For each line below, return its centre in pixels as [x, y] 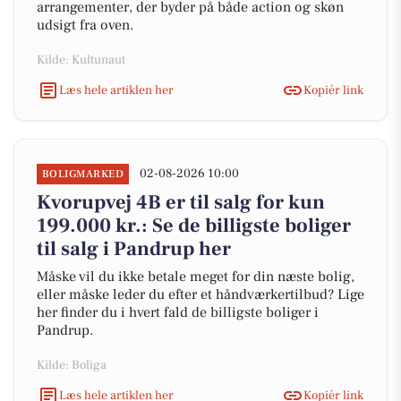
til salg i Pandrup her [134, 249]
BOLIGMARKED [83, 174]
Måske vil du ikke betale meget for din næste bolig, [196, 277]
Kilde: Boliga [72, 365]
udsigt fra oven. [85, 25]
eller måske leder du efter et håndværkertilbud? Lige [200, 294]
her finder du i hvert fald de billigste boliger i [178, 312]
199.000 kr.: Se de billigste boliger [194, 226]
